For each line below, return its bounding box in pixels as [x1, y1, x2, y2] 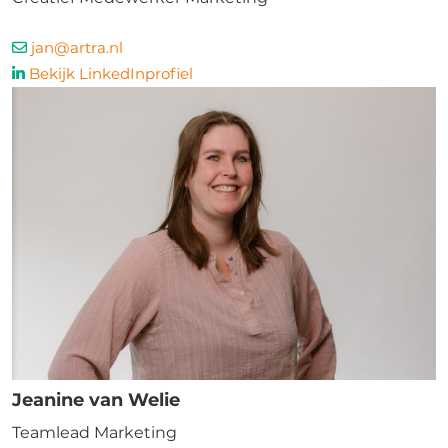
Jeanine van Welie [12, 389, 180, 411]
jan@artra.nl [31, 38, 123, 57]
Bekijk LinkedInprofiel [29, 64, 193, 83]
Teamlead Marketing [12, 423, 177, 442]
